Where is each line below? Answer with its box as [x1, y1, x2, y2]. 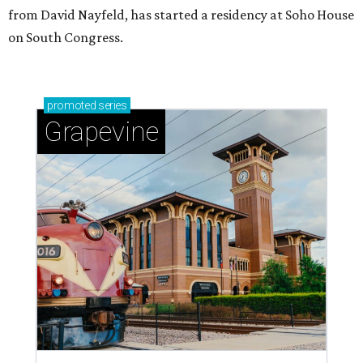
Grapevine [44, 116, 159, 147]
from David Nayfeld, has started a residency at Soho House [8, 6, 354, 23]
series [96, 99, 127, 112]
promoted [47, 99, 96, 112]
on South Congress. [8, 29, 123, 45]
